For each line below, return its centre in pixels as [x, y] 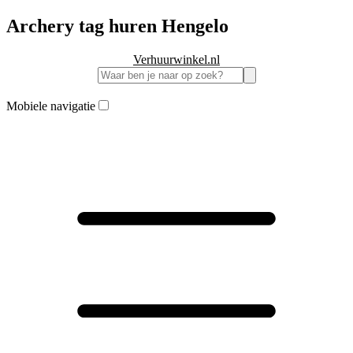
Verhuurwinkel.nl [176, 59]
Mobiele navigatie [51, 106]
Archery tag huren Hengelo [117, 26]
